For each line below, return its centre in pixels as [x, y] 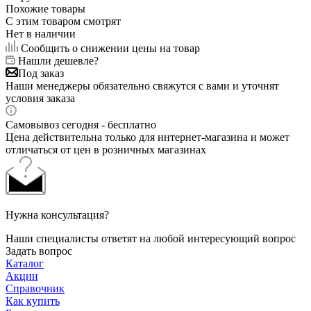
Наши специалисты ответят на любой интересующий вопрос [151, 238]
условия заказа [40, 98]
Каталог [25, 263]
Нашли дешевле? [58, 60]
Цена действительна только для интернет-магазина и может [148, 137]
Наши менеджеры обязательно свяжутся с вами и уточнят [142, 85]
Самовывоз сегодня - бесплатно [81, 124]
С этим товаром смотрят [63, 21]
